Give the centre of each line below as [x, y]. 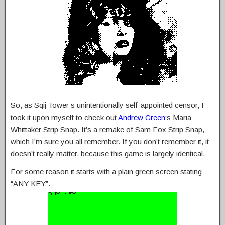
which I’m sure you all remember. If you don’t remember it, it [110, 142]
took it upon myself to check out [64, 118]
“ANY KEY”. [30, 184]
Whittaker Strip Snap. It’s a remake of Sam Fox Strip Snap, [107, 130]
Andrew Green [142, 118]
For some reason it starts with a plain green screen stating [106, 172]
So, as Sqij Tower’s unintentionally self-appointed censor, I [107, 105]
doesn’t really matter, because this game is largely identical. [108, 154]
